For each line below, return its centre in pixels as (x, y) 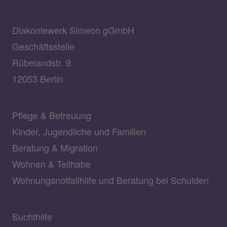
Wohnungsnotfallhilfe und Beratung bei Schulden (110, 180)
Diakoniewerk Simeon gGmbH (73, 30)
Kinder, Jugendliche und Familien (79, 131)
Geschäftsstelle (43, 46)
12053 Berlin (38, 78)
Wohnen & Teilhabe (51, 163)
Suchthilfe (32, 216)
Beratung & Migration (55, 147)
